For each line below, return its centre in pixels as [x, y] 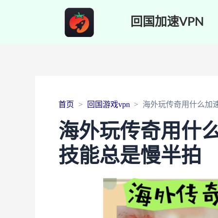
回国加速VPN [167, 22]
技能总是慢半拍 [130, 156]
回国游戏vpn [108, 104]
